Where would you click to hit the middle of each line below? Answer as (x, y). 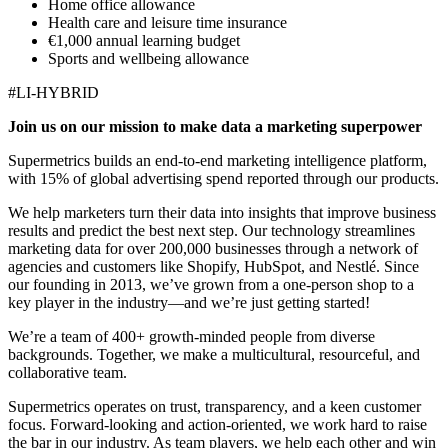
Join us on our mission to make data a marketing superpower (215, 127)
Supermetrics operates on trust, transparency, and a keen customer (214, 407)
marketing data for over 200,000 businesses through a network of (213, 249)
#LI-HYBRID (53, 93)
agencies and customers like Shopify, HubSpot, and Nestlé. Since (213, 267)
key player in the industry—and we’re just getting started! (189, 303)
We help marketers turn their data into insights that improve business (222, 213)
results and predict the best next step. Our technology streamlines (211, 231)
